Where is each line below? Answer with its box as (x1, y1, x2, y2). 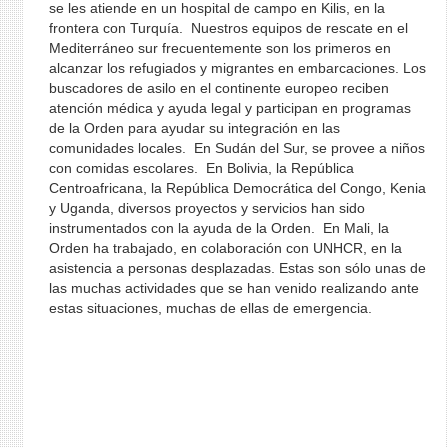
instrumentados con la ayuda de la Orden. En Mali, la (48, 220, 389, 236)
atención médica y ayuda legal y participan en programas (48, 100, 411, 116)
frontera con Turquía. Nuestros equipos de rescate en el (48, 20, 408, 36)
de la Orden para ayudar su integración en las (48, 120, 340, 136)
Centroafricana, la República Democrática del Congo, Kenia (48, 180, 426, 196)
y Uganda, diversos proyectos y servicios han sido (48, 200, 365, 216)
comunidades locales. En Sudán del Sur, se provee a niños (48, 140, 425, 156)
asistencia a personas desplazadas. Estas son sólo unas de (48, 260, 426, 276)
